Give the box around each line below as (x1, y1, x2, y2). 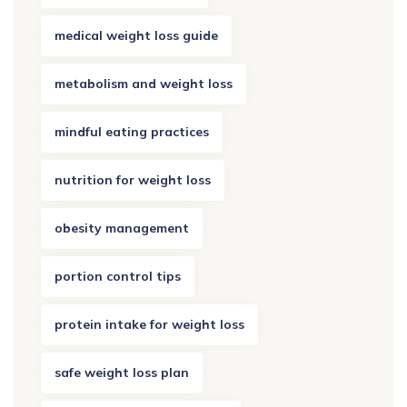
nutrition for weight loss (55, 171, 211, 188)
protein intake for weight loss (55, 315, 244, 333)
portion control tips (55, 267, 181, 284)
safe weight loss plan (55, 363, 189, 381)
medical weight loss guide (55, 26, 218, 44)
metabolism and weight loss (55, 74, 233, 92)
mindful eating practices (55, 123, 209, 140)
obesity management (55, 219, 189, 236)
